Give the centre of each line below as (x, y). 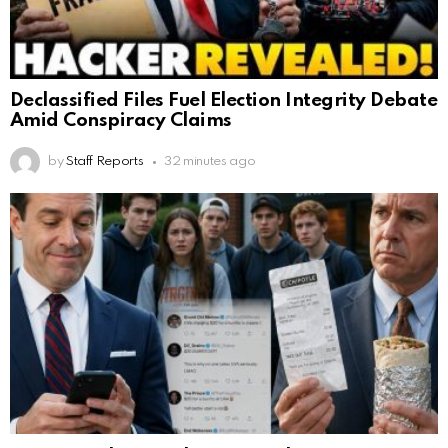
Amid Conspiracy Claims (121, 121)
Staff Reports (104, 162)
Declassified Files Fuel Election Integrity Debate (224, 101)
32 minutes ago (210, 162)
